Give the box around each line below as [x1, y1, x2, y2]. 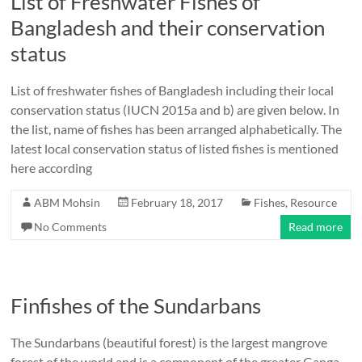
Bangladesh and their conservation [11, 15, 326, 40]
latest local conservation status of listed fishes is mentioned [11, 141, 339, 156]
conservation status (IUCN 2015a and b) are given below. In [11, 102, 340, 117]
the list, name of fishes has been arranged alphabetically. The [11, 121, 343, 137]
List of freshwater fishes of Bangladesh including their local [11, 82, 335, 98]
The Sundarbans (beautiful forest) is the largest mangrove [11, 335, 328, 350]
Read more [288, 220, 343, 234]
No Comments [34, 220, 107, 234]
